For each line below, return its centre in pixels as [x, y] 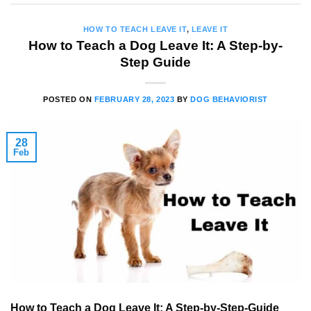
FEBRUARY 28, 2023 [134, 99]
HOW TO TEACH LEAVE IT [135, 30]
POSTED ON [69, 99]
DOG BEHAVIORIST [229, 99]
